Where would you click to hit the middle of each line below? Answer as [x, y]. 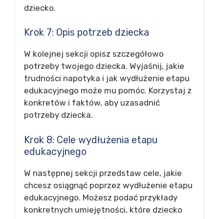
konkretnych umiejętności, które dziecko [103, 209]
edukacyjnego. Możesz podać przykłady [101, 197]
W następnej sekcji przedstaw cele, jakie [103, 173]
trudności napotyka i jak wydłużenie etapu [107, 78]
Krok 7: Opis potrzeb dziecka [87, 32]
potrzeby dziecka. [58, 115]
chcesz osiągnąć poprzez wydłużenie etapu [108, 185]
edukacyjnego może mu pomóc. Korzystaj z [108, 90]
